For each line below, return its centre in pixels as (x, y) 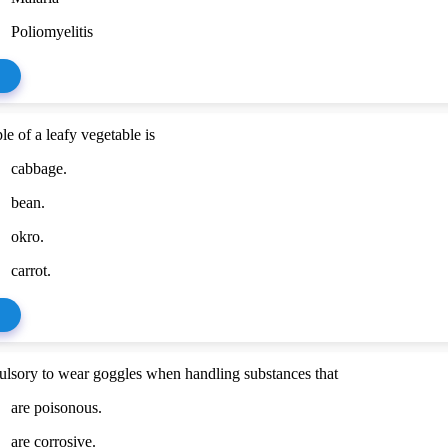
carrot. (31, 270)
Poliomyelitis (52, 31)
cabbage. (39, 168)
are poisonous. (57, 407)
